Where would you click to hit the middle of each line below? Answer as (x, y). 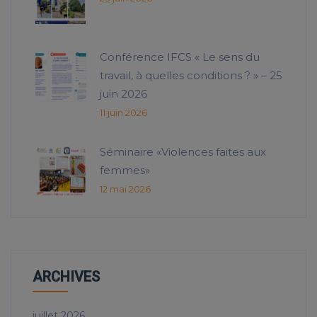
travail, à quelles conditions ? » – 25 (191, 76)
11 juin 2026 (123, 113)
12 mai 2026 (125, 189)
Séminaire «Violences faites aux (183, 152)
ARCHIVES (66, 277)
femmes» (125, 171)
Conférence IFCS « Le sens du (180, 57)
